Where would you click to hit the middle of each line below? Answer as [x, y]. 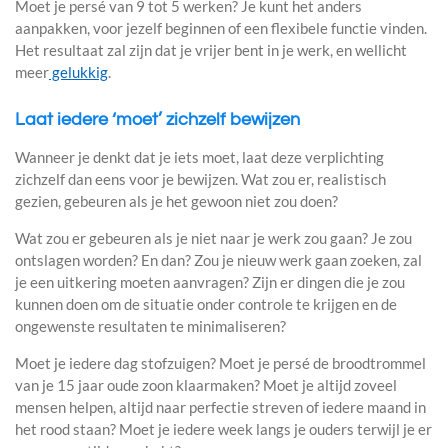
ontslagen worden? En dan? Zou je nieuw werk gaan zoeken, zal [218, 259]
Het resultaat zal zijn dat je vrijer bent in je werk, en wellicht [211, 49]
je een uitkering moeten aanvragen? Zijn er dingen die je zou [210, 281]
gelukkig [78, 71]
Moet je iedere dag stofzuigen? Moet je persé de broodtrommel [220, 362]
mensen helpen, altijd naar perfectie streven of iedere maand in [220, 406]
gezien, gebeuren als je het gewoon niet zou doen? [176, 200]
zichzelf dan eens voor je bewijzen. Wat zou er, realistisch [200, 178]
